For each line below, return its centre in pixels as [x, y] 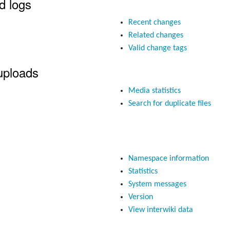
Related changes [156, 36]
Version [140, 197]
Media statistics [154, 91]
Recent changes [154, 23]
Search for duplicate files [169, 103]
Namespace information [168, 159]
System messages [157, 185]
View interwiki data [160, 210]
